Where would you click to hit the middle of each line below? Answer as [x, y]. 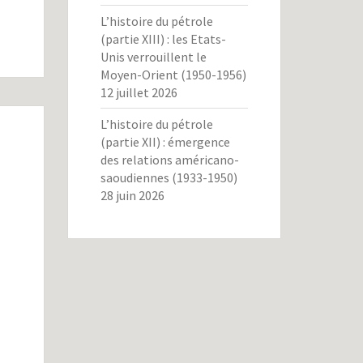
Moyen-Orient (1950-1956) [173, 75]
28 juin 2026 [132, 195]
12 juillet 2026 [139, 92]
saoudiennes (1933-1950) [169, 177]
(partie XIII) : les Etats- [163, 39]
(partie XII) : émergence [165, 142]
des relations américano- [169, 160]
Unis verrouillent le [153, 57]
